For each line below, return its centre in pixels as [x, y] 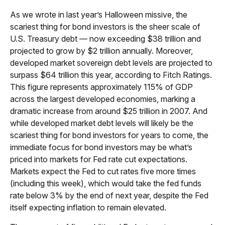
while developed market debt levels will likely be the [102, 123]
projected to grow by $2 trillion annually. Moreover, [101, 50]
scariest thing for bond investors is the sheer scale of [105, 26]
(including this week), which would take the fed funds [106, 183]
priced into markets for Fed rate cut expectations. [99, 159]
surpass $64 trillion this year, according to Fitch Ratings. [111, 75]
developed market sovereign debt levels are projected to [111, 63]
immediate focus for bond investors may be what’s [101, 147]
